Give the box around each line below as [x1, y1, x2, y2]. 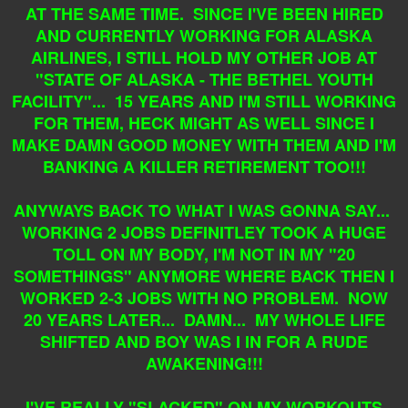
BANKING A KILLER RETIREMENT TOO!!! [42, 154, 366, 178]
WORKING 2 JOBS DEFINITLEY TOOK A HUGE [22, 219, 386, 244]
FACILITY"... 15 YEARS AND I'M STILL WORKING [12, 88, 396, 113]
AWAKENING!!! [145, 351, 263, 375]
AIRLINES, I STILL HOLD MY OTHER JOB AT [31, 45, 377, 69]
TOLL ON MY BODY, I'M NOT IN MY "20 [53, 241, 355, 266]
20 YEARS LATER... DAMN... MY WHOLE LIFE [23, 307, 385, 331]
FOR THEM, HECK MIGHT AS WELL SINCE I [34, 110, 374, 135]
